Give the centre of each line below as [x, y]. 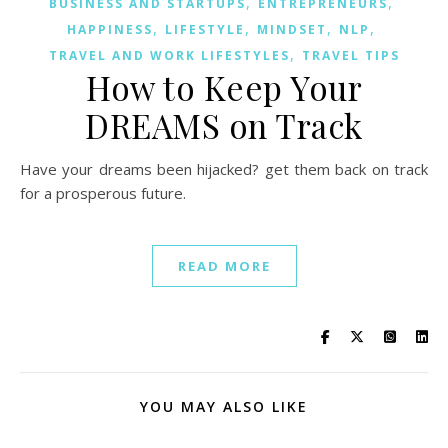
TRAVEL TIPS [350, 56]
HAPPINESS [109, 30]
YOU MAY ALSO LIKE [224, 407]
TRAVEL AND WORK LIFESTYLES [169, 56]
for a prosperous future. [103, 193]
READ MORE [224, 266]
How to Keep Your [224, 87]
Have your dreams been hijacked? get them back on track [26, 169]
